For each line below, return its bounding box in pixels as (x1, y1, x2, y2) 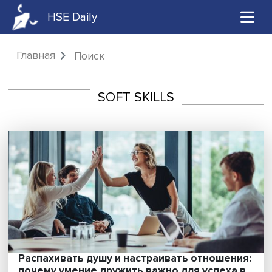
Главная (18, 56, 64, 72)
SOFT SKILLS (112, 102, 200, 121)
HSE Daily (54, 11, 112, 28)
